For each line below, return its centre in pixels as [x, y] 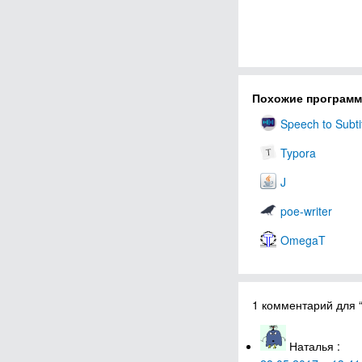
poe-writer [306, 211]
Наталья [311, 346]
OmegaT [303, 240]
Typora [298, 153]
